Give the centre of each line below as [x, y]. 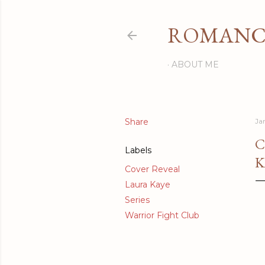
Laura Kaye [148, 185]
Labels [138, 150]
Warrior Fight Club [162, 215]
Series [137, 200]
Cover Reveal [152, 169]
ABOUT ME [195, 64]
